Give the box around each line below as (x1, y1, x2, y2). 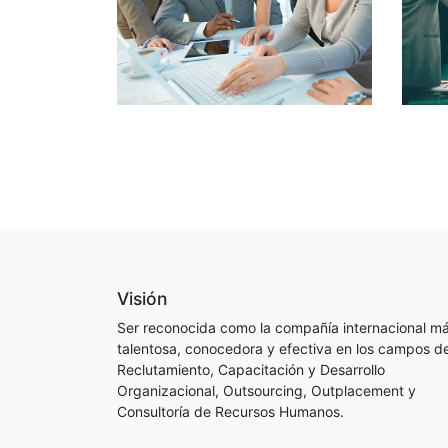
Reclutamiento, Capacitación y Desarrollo (117, 361, 385, 378)
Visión (117, 288, 167, 309)
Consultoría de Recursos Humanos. (117, 403, 344, 420)
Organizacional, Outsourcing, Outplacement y (117, 382, 416, 399)
